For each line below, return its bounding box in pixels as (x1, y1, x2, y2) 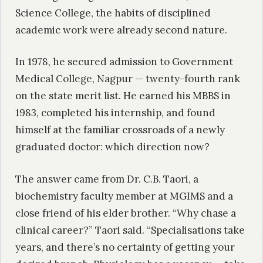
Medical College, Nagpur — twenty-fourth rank (15, 72, 240, 86)
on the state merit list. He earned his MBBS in (15, 89, 231, 103)
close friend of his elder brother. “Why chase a (15, 206, 236, 220)
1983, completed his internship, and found (15, 106, 215, 120)
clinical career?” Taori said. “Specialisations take (15, 223, 245, 237)
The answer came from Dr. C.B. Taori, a (15, 172, 198, 186)
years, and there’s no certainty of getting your (15, 240, 235, 254)
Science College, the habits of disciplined (15, 6, 211, 19)
